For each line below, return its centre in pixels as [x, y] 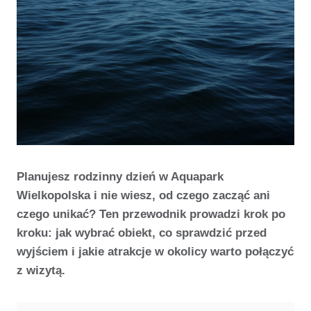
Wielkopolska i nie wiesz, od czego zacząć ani [143, 195]
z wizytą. [41, 270]
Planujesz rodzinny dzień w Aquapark [120, 177]
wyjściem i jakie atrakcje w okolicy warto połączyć [155, 252]
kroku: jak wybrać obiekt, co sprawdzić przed [142, 233]
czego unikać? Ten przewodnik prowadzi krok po [151, 214]
